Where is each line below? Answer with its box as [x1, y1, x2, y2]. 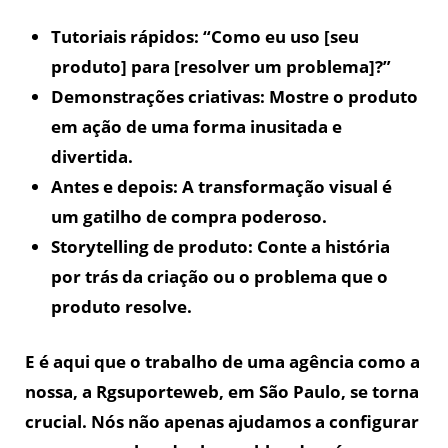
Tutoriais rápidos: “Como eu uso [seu [50, 24, 359, 48]
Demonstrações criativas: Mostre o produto [50, 84, 418, 108]
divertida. [50, 144, 133, 168]
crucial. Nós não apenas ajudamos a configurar [25, 410, 419, 434]
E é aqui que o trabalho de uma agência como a [25, 350, 420, 374]
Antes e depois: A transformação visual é [50, 174, 392, 198]
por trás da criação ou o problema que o [50, 264, 388, 288]
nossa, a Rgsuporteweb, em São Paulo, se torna [25, 380, 419, 404]
